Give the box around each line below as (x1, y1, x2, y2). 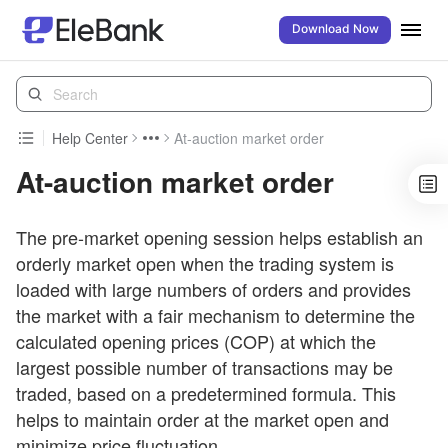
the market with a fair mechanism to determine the (16, 302, 415, 328)
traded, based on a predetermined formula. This (16, 380, 396, 406)
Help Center (52, 128, 128, 148)
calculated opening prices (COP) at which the (16, 328, 376, 354)
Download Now (291, 23, 379, 36)
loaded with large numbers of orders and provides (16, 276, 411, 302)
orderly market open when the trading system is (16, 250, 394, 276)
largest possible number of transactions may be (16, 354, 393, 380)
